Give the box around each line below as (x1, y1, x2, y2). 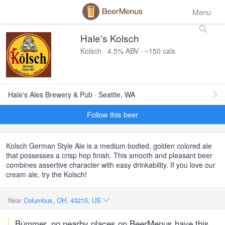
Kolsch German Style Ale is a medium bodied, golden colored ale (6, 141, 212, 151)
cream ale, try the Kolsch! (6, 169, 87, 179)
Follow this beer (87, 109, 138, 120)
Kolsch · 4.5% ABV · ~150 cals (80, 46, 175, 56)
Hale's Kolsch (80, 31, 139, 45)
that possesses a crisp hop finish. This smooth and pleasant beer (6, 150, 212, 160)
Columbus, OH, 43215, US (24, 195, 103, 205)
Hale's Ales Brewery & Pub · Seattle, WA (8, 89, 135, 99)
